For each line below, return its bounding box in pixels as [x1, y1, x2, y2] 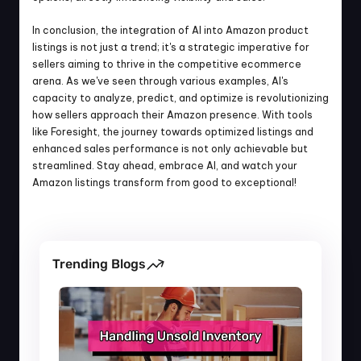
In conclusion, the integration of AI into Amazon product [32, 24, 309, 36]
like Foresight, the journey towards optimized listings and [32, 126, 313, 138]
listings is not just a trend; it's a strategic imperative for [32, 41, 309, 53]
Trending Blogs [52, 256, 146, 272]
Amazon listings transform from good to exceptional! [32, 176, 297, 189]
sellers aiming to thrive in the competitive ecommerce [32, 58, 301, 70]
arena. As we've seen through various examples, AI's [32, 75, 288, 87]
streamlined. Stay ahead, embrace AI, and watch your [32, 160, 297, 172]
